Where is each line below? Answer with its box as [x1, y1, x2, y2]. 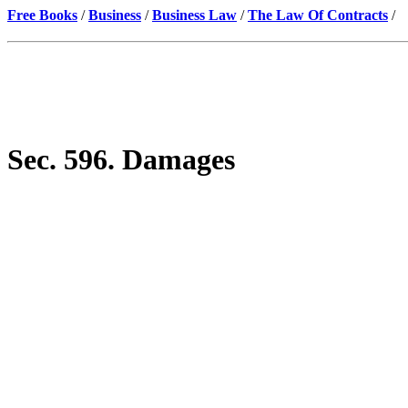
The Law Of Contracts [248, 7, 388, 23]
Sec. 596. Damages [7, 143, 235, 177]
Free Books [7, 7, 77, 23]
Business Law [152, 7, 237, 23]
